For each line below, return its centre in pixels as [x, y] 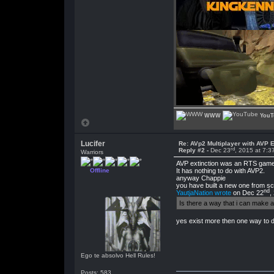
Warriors [92, 152]
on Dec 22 [247, 193]
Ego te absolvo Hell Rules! [118, 255]
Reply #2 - [194, 150]
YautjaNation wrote [203, 193]
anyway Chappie [201, 178]
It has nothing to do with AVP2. [220, 171]
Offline [99, 170]
